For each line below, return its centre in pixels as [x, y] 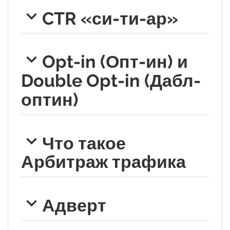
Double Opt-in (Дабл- [111, 80]
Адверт [74, 206]
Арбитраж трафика [103, 162]
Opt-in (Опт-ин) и [115, 61]
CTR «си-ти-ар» [110, 18]
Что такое [84, 143]
